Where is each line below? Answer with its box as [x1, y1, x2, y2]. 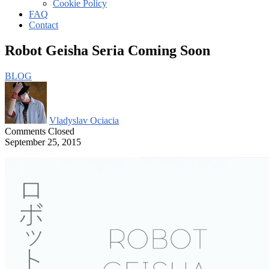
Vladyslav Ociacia [49, 115, 119, 125]
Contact [29, 20, 58, 30]
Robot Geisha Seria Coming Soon [5, 42, 210, 58]
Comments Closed [5, 125, 74, 136]
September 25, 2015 [5, 136, 81, 147]
